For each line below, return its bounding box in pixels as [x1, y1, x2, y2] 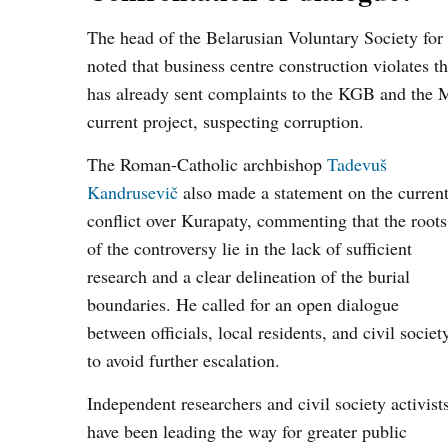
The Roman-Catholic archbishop [87, 152, 327, 176]
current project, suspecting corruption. [87, 109, 364, 133]
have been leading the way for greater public [87, 419, 407, 443]
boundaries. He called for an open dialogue [87, 292, 399, 316]
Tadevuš [327, 152, 387, 176]
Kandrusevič [87, 180, 178, 204]
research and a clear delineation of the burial [87, 264, 410, 288]
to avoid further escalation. [87, 348, 280, 372]
